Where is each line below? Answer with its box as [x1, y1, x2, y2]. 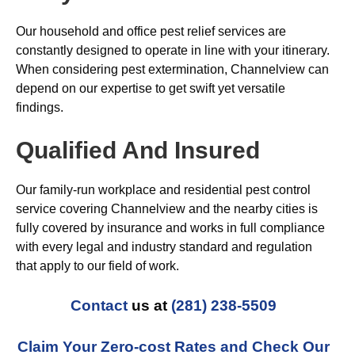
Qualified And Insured [16, 137, 260, 163]
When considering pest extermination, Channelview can [16, 63, 329, 76]
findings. [16, 101, 63, 114]
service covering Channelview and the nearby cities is [16, 202, 318, 216]
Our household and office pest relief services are [16, 25, 286, 38]
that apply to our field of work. [16, 259, 179, 273]
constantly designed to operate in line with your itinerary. [16, 44, 330, 57]
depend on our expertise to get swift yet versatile [16, 82, 285, 95]
